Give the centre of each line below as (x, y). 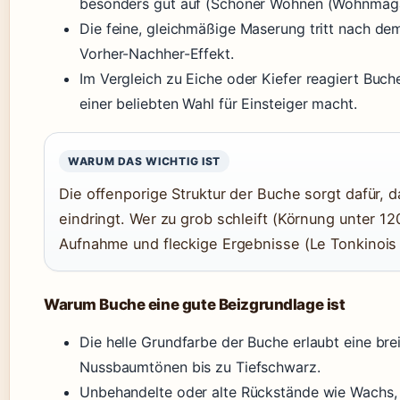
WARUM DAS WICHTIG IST (145, 162)
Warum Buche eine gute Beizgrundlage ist (195, 305)
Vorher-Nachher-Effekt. (157, 54)
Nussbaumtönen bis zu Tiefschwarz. (200, 367)
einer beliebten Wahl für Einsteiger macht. (218, 104)
